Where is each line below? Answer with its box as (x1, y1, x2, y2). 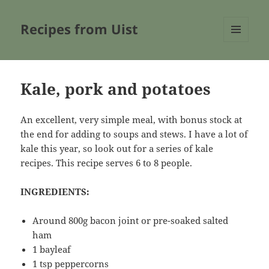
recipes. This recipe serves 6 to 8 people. (20, 157, 195, 169)
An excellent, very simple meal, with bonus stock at (20, 113, 243, 126)
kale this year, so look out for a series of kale (20, 142, 214, 155)
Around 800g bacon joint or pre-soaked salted (32, 214, 229, 227)
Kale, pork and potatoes (20, 78, 211, 100)
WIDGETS (223, 62, 258, 73)
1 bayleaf (32, 243, 71, 256)
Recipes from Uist (20, 20, 139, 38)
